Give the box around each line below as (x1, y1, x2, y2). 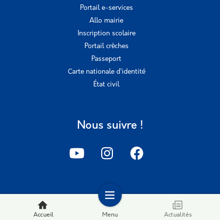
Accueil (33, 212, 54, 218)
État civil (93, 81, 119, 88)
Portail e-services (80, 4, 133, 11)
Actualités (164, 212, 192, 218)
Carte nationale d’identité (67, 68, 145, 75)
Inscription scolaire (77, 30, 136, 37)
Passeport (91, 55, 121, 62)
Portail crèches (84, 43, 129, 50)
